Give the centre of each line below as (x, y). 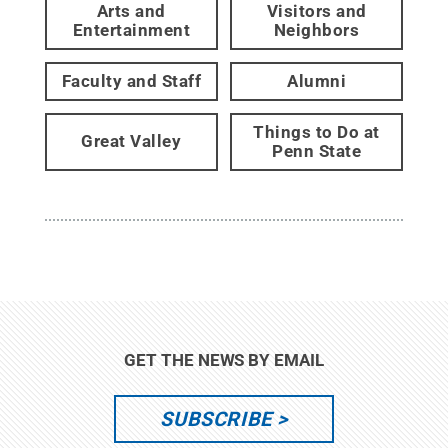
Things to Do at (316, 131)
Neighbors (316, 29)
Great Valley (131, 141)
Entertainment (131, 29)
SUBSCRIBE (216, 418)
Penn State (317, 150)
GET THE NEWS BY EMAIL (224, 359)
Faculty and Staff (131, 80)
